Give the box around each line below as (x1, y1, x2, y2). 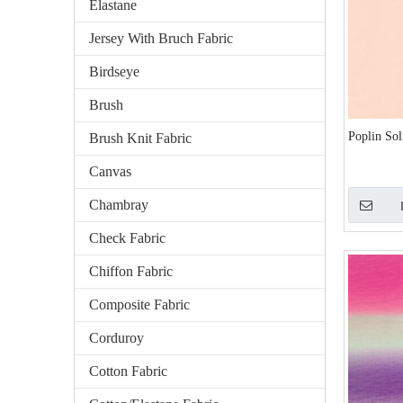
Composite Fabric (89, 297, 190, 312)
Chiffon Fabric (89, 264, 173, 279)
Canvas (89, 164, 131, 179)
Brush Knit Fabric (89, 130, 192, 146)
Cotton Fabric (89, 363, 167, 379)
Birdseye (89, 64, 139, 79)
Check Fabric (89, 230, 166, 246)
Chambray (89, 197, 148, 212)
